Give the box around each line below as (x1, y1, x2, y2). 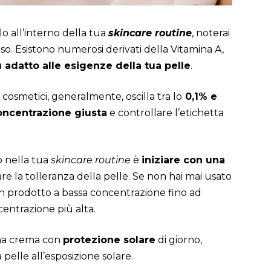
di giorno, (155, 234, 202, 246)
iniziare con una (142, 154, 225, 166)
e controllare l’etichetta (107, 107, 224, 119)
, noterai (192, 27, 230, 39)
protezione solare (63, 234, 155, 246)
